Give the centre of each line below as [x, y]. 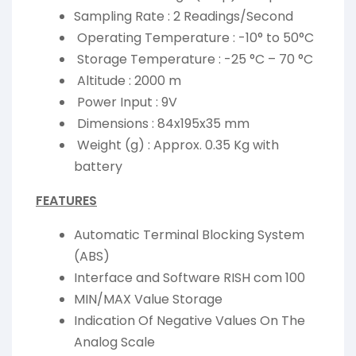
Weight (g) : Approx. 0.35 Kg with [176, 145]
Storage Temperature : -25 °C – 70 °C [193, 60]
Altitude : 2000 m [128, 81]
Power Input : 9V [126, 103]
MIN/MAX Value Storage [148, 300]
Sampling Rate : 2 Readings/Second [184, 17]
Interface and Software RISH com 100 [190, 278]
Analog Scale [114, 342]
